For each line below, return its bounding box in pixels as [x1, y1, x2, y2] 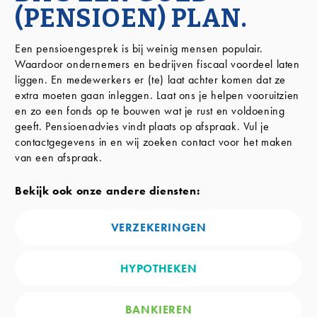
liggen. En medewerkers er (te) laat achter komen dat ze [15, 72, 287, 87]
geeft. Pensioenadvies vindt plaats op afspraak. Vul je [15, 119, 270, 134]
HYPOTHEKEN [120, 261, 197, 276]
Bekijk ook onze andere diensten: [15, 183, 200, 198]
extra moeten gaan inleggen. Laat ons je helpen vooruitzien [15, 88, 299, 103]
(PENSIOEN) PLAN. [15, 3, 248, 34]
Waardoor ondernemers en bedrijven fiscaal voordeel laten [15, 57, 300, 71]
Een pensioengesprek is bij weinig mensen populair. [15, 41, 264, 56]
